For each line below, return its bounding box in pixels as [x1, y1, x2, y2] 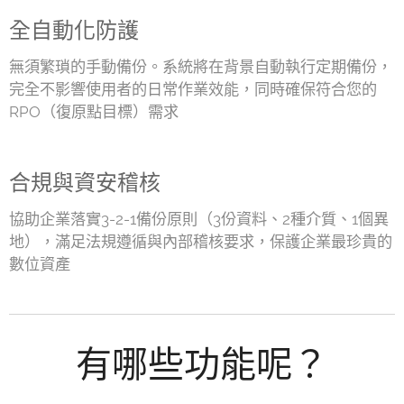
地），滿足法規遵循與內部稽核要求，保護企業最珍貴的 [9, 232, 392, 251]
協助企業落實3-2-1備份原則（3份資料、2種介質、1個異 [9, 209, 389, 228]
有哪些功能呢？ [76, 340, 328, 384]
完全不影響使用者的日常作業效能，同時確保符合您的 [9, 79, 377, 98]
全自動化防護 [9, 16, 139, 43]
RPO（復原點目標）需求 [9, 102, 179, 121]
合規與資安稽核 [9, 169, 161, 196]
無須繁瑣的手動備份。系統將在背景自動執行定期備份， [9, 57, 392, 76]
